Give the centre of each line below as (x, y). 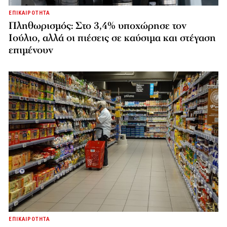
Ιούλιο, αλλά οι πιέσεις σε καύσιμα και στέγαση (112, 38)
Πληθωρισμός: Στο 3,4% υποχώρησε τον (98, 26)
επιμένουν (31, 50)
